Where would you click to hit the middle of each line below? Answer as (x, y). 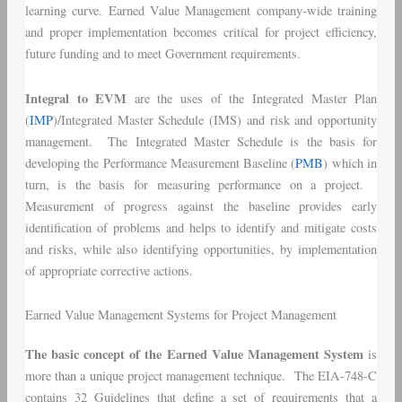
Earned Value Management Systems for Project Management (180, 315)
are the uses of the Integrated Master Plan (252, 98)
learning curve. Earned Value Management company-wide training (201, 11)
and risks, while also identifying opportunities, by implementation (201, 249)
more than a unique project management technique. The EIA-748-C (201, 376)
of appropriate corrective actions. (109, 270)
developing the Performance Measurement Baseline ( (160, 162)
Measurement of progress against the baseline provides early (201, 205)
